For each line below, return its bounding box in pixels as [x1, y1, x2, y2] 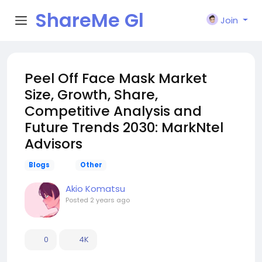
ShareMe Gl [35, 7, 144, 33]
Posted [65, 195, 90, 205]
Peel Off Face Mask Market [25, 68, 207, 88]
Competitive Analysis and [25, 101, 202, 120]
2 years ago [90, 195, 130, 205]
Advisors [25, 134, 82, 153]
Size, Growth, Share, [25, 85, 158, 104]
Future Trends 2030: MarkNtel [25, 118, 223, 137]
